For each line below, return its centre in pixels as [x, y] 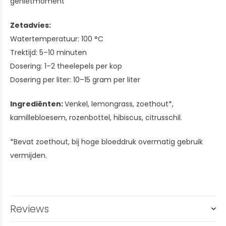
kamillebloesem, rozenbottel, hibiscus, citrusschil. [96, 118]
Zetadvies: [31, 25]
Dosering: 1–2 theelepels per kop [66, 66]
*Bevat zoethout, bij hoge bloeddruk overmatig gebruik [106, 142]
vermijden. [29, 155]
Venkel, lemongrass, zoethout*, [119, 104]
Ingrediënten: [37, 104]
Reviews [30, 209]
